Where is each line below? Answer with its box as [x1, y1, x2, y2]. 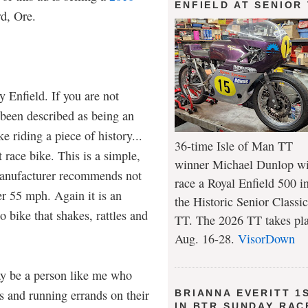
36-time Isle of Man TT [175, 137, 293, 155]
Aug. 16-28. [175, 230, 238, 247]
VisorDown [238, 230, 295, 247]
